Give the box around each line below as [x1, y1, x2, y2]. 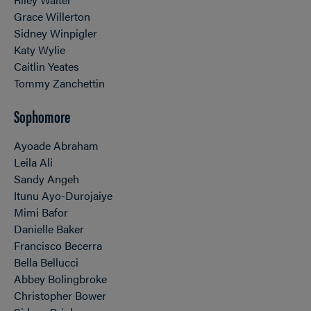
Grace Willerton [14, 8, 90, 24]
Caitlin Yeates [14, 58, 79, 74]
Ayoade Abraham [14, 137, 99, 153]
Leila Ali [14, 154, 53, 170]
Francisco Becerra [14, 237, 102, 253]
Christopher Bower [14, 287, 106, 303]
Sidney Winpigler [14, 25, 97, 41]
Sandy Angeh [14, 171, 79, 187]
